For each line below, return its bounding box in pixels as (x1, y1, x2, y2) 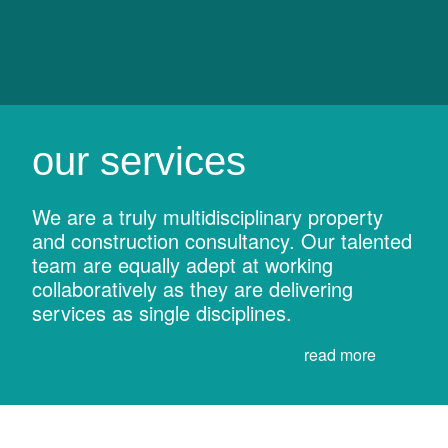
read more (304, 343, 380, 367)
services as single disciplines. (32, 298, 292, 327)
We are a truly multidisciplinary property (32, 202, 383, 231)
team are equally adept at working (32, 250, 333, 279)
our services (32, 139, 246, 183)
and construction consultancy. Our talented (32, 226, 412, 255)
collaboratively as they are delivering (32, 274, 353, 303)
